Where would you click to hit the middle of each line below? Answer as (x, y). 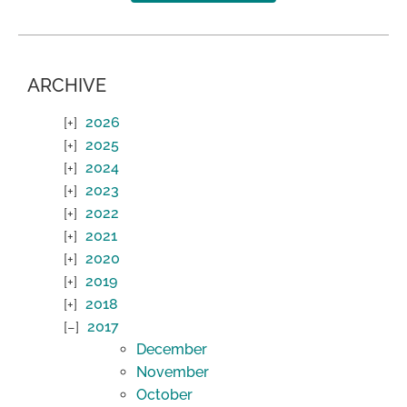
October (164, 395)
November (173, 372)
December (172, 350)
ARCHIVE (67, 86)
